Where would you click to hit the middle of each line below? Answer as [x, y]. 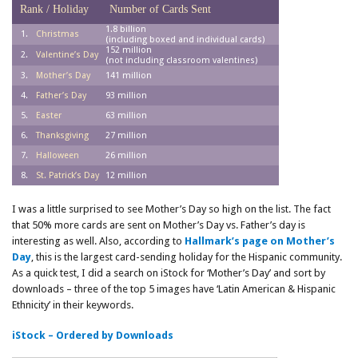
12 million [126, 175]
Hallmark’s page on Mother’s [260, 241]
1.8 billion [126, 29]
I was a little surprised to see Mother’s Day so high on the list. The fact [171, 209]
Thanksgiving [62, 135]
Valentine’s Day [67, 55]
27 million [126, 135]
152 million [129, 50]
